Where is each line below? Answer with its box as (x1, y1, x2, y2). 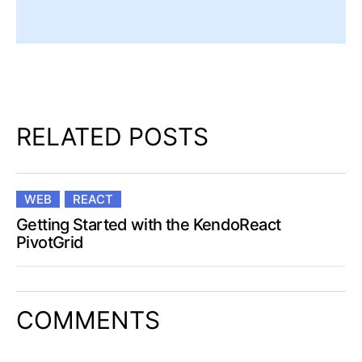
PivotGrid (16, 233, 84, 253)
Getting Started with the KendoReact (16, 215, 281, 235)
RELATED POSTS (16, 122, 208, 152)
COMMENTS (16, 305, 160, 335)
